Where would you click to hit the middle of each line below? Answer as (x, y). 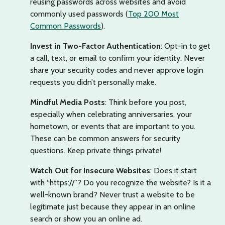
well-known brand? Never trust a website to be (113, 195)
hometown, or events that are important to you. (113, 126)
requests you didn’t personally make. (93, 82)
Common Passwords (66, 26)
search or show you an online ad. (86, 219)
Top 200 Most (153, 14)
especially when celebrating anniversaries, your (111, 114)
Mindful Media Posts (68, 102)
